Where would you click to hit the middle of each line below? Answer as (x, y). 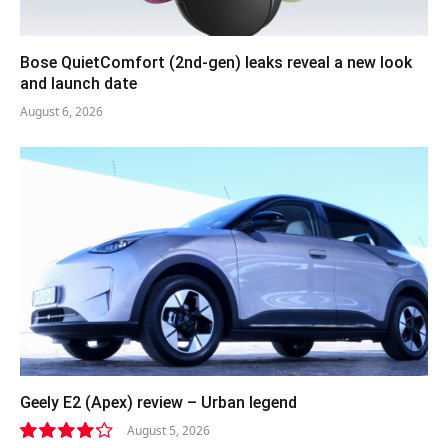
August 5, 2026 (168, 431)
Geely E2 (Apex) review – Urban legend (158, 403)
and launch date (78, 83)
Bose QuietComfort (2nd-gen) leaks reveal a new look (216, 62)
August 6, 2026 (61, 111)
